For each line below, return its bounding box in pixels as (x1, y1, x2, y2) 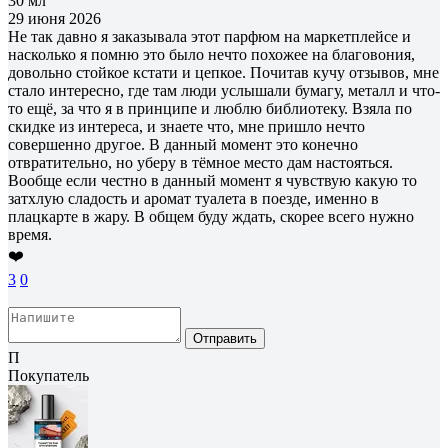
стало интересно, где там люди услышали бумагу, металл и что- (8, 81, 440, 99)
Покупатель (8, 366, 89, 384)
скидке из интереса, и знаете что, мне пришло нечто (8, 117, 365, 135)
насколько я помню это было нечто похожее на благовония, (8, 45, 415, 63)
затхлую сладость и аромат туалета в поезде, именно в (8, 189, 379, 207)
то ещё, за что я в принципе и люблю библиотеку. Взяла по (8, 99, 412, 117)
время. (8, 225, 52, 243)
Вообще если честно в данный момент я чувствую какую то (8, 171, 417, 189)
